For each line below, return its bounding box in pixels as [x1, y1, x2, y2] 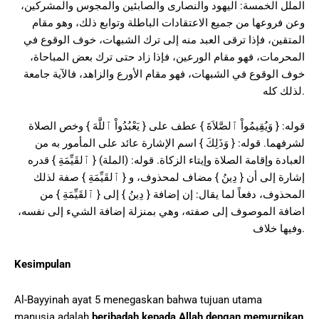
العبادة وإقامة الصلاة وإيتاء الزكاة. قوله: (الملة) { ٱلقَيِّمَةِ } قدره [28, 154, 305, 167]
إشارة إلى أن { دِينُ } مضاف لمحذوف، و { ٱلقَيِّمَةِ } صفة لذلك [33, 171, 305, 184]
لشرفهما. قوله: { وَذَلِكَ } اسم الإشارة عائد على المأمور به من [35, 137, 305, 150]
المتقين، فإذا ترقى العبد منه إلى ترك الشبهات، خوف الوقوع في [23, 33, 305, 46]
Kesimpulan [14, 257, 70, 271]
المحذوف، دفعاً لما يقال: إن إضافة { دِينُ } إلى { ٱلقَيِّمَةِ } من [40, 188, 305, 202]
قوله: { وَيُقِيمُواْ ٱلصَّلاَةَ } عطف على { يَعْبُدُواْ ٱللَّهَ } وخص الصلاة [28, 120, 305, 133]
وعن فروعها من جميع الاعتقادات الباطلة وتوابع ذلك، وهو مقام [32, 16, 305, 29]
